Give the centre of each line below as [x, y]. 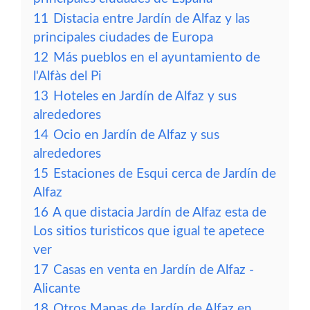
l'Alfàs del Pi [67, 76]
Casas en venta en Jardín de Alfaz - [154, 270]
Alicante [57, 289]
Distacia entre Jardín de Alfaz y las [152, 19]
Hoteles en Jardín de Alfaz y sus [145, 97]
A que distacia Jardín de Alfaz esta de [159, 213]
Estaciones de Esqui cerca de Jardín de [165, 174]
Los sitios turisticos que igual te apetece [149, 231]
